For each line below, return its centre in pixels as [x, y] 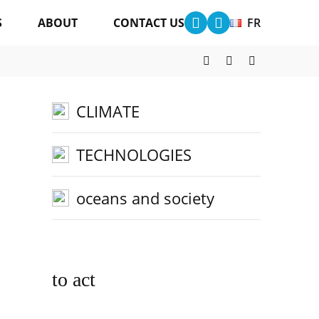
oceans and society [145, 198]
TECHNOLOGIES [134, 155]
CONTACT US [149, 23]
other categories [114, 62]
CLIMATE [108, 111]
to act [73, 279]
